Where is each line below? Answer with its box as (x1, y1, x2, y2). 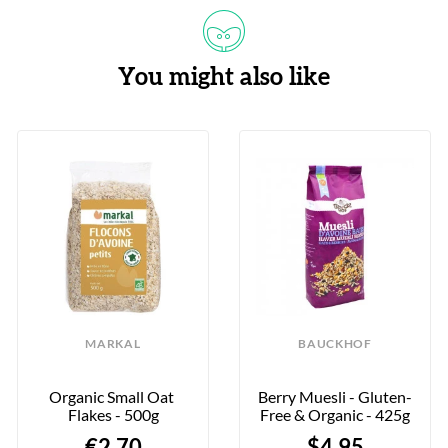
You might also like (118, 65, 330, 90)
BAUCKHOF (298, 335, 372, 351)
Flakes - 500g (67, 404, 159, 424)
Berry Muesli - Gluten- (258, 386, 412, 406)
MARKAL (85, 335, 141, 351)
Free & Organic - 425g (260, 404, 410, 424)
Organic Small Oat (49, 386, 174, 406)
